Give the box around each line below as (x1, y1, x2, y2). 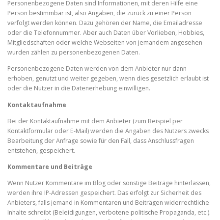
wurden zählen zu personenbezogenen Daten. (7, 48, 140, 57)
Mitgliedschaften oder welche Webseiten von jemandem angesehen (7, 38, 202, 47)
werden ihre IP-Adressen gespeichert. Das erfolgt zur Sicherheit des (7, 188, 201, 197)
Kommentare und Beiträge (7, 162, 92, 171)
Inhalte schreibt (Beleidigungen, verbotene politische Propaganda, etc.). (7, 208, 211, 217)
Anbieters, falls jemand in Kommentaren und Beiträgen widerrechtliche (7, 198, 209, 207)
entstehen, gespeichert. (7, 146, 75, 155)
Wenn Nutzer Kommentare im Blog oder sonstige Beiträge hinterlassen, (7, 178, 211, 187)
